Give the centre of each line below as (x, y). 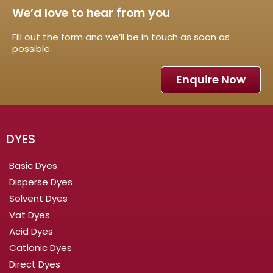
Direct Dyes (35, 264)
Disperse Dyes (41, 182)
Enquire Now (211, 79)
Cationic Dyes (41, 247)
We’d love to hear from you (91, 13)
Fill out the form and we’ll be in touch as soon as (121, 37)
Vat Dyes (30, 214)
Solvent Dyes (38, 198)
